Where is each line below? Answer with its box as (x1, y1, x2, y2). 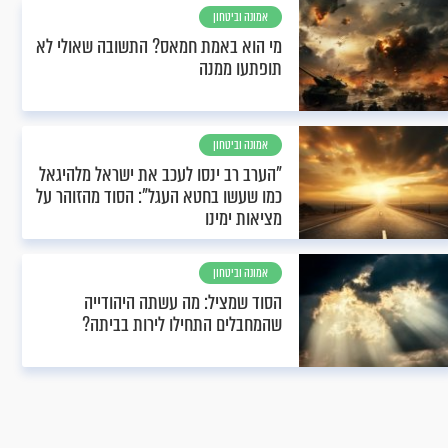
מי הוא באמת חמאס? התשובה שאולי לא (36, 32, 282, 61)
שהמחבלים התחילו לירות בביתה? (82, 310, 282, 339)
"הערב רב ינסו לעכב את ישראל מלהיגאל (39, 160, 282, 189)
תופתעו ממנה (199, 54, 282, 83)
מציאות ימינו (205, 204, 282, 233)
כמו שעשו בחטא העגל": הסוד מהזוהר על (36, 182, 282, 211)
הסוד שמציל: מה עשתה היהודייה (84, 288, 282, 317)
